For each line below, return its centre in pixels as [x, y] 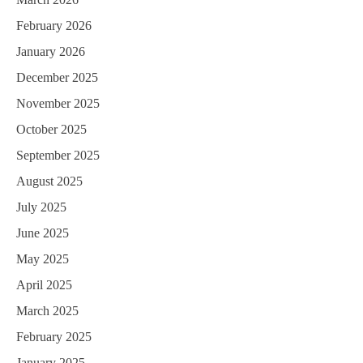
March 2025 [47, 311]
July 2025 [41, 207]
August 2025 [49, 181]
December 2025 [57, 78]
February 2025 [54, 337]
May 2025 [43, 259]
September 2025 [58, 156]
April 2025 [44, 285]
